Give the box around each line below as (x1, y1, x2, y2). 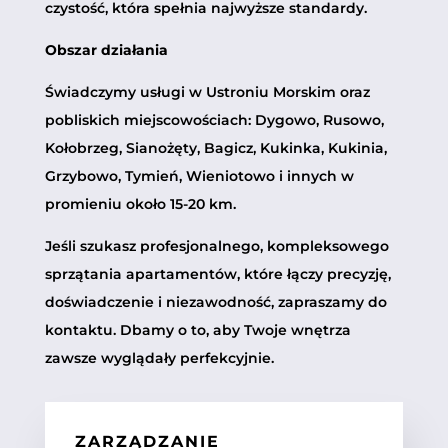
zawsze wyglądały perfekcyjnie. (44, 348, 274, 367)
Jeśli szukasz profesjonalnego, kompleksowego (44, 236, 389, 255)
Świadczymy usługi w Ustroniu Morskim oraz (44, 82, 370, 101)
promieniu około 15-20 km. (44, 194, 236, 213)
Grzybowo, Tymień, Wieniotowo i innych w (44, 166, 354, 185)
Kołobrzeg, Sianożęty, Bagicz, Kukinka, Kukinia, (44, 138, 387, 157)
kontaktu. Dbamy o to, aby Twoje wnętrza (44, 320, 351, 339)
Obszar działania (44, 40, 168, 59)
